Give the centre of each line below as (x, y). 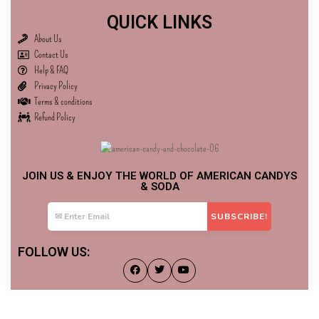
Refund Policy (54, 117)
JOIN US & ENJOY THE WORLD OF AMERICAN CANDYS (159, 176)
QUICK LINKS (159, 22)
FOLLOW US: (54, 251)
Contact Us (51, 54)
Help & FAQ (51, 70)
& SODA (159, 186)
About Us (48, 38)
